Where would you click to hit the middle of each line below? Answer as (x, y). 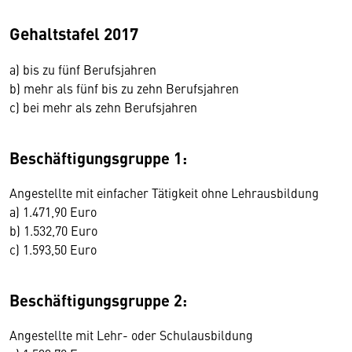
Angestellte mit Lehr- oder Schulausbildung (131, 335)
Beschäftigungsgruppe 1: (98, 158)
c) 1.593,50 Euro (53, 249)
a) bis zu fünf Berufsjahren (83, 69)
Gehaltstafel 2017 (74, 33)
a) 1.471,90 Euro (53, 211)
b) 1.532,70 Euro (53, 230)
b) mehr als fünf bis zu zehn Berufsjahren (124, 88)
